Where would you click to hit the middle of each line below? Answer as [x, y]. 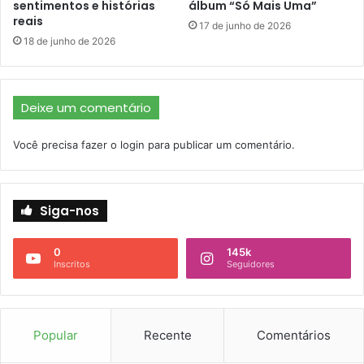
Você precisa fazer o [67, 144]
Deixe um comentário [86, 107]
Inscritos [72, 264]
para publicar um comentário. [220, 144]
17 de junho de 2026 [245, 25]
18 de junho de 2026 [69, 41]
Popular [55, 335]
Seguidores [251, 264]
